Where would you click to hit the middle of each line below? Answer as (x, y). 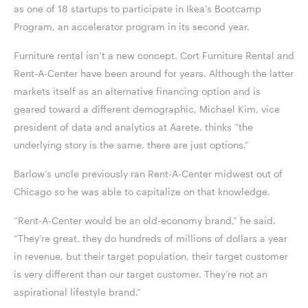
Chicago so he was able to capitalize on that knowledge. (143, 192)
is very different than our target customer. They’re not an (141, 274)
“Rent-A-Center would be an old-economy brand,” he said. (145, 221)
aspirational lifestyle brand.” (79, 292)
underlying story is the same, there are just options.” (133, 145)
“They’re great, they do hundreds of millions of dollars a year (151, 239)
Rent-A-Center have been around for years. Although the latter (154, 74)
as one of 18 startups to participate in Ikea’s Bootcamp (137, 9)
